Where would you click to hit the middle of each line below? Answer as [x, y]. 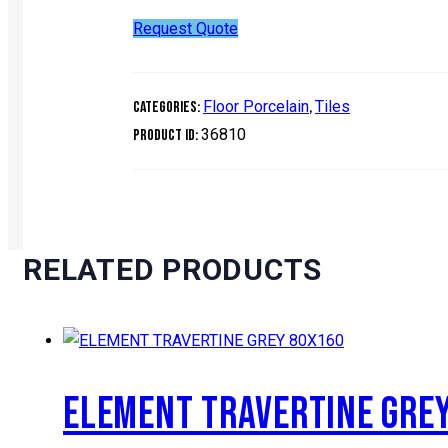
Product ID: [167, 136]
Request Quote [185, 29]
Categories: [168, 108]
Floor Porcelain [256, 107]
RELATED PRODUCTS [172, 270]
